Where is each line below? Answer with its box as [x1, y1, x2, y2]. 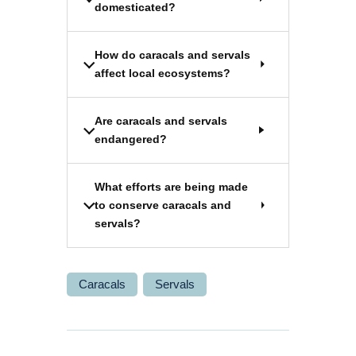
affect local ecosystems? [95, 66, 230, 79]
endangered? [95, 132, 167, 145]
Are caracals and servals [95, 114, 227, 127]
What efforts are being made [95, 180, 248, 193]
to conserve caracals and [95, 198, 231, 211]
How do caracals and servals [95, 48, 250, 61]
